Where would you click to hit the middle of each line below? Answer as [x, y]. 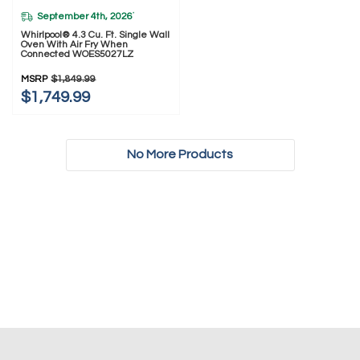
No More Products [180, 154]
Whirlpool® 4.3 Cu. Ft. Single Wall [96, 35]
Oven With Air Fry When [75, 45]
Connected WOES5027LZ [78, 55]
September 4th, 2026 [85, 16]
